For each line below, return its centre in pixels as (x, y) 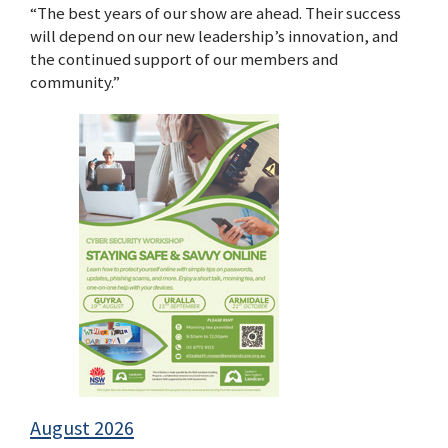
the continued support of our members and (184, 59)
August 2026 (82, 428)
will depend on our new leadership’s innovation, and (214, 36)
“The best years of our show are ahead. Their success (215, 13)
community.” (75, 82)
